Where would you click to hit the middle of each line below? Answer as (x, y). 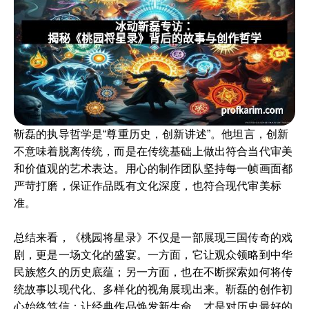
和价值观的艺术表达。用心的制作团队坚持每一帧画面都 (153, 168)
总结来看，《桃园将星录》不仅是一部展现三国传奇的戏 (153, 237)
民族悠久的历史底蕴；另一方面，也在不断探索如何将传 (153, 272)
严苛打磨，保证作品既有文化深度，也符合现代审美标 (148, 186)
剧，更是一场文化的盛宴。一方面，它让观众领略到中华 (153, 255)
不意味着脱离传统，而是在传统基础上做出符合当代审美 (153, 151)
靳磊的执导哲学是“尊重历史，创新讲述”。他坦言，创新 (151, 134)
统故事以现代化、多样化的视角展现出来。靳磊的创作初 (153, 289)
